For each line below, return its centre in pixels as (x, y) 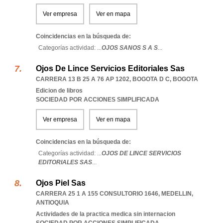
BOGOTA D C (151, 79)
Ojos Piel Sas (61, 183)
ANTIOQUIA (53, 203)
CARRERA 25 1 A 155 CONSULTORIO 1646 (97, 194)
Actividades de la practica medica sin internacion (106, 214)
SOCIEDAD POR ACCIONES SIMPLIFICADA (98, 100)
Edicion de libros (59, 91)
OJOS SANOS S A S (130, 48)
